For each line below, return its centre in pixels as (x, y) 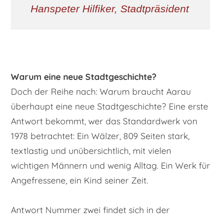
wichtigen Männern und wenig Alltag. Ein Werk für (110, 166)
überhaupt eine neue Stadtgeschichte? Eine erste (110, 106)
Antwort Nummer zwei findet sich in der (90, 210)
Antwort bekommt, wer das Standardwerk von (104, 121)
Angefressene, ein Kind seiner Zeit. (79, 180)
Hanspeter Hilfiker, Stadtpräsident (110, 9)
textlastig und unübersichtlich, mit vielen (91, 151)
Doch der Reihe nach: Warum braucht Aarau (101, 92)
